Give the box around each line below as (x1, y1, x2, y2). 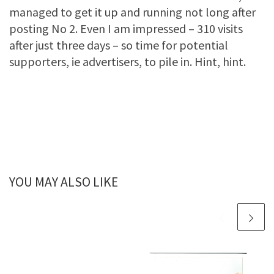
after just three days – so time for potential (9, 37, 228, 53)
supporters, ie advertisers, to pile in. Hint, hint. (9, 53, 246, 69)
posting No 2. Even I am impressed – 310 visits (9, 20, 243, 36)
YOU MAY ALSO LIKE (9, 173, 118, 190)
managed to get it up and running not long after (9, 4, 256, 20)
